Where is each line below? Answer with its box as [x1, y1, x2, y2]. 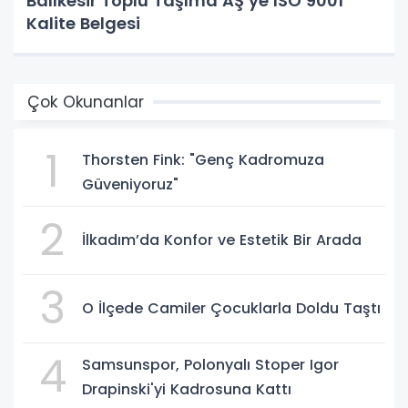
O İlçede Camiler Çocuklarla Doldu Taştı [82, 298, 381, 320]
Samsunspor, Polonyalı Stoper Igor [82, 353, 339, 375]
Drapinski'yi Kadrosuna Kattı [82, 378, 291, 400]
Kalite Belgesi [26, 11, 140, 35]
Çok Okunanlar [27, 90, 144, 113]
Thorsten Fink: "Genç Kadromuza [82, 148, 324, 170]
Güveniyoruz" [82, 173, 178, 195]
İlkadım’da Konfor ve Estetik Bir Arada [82, 229, 362, 251]
